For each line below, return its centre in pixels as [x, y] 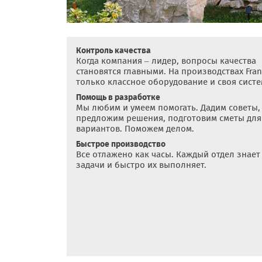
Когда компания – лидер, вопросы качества [166, 61]
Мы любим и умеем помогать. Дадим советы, [168, 107]
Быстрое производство [121, 144]
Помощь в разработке [118, 97]
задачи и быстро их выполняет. [141, 165]
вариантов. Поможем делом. [135, 128]
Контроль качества [113, 50]
